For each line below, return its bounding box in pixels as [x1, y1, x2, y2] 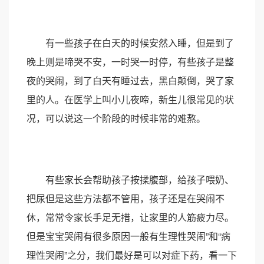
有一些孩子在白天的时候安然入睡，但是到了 [27, 35, 234, 49]
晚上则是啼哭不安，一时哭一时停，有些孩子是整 [27, 54, 234, 68]
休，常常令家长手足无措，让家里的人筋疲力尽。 [27, 210, 234, 224]
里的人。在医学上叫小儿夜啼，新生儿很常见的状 [27, 92, 234, 106]
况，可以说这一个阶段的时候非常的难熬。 [27, 111, 206, 125]
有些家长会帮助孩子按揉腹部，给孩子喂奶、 [27, 172, 234, 186]
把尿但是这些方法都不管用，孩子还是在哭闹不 [27, 191, 225, 205]
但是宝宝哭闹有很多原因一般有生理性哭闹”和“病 [27, 229, 230, 243]
